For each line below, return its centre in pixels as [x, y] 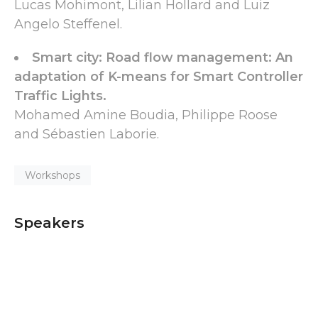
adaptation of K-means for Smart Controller [159, 77]
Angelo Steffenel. [70, 24]
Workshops [53, 175]
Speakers [49, 223]
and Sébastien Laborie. [88, 134]
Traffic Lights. [60, 96]
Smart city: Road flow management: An [163, 57]
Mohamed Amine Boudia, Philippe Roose [146, 115]
